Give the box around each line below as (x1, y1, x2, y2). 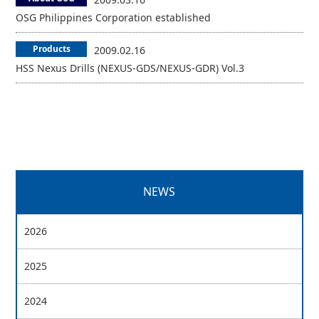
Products (32, 43, 70, 55)
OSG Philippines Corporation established (16, 11, 211, 24)
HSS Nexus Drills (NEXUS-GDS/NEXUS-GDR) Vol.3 (16, 61, 245, 75)
